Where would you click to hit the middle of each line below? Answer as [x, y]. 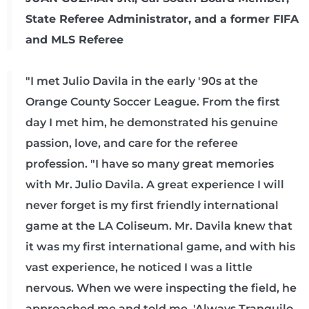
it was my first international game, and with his [160, 247]
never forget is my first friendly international [152, 205]
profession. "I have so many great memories [150, 164]
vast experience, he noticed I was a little [139, 267]
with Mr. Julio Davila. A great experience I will [155, 185]
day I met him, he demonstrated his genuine [152, 122]
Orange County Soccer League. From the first [153, 102]
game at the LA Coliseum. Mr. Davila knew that [159, 226]
